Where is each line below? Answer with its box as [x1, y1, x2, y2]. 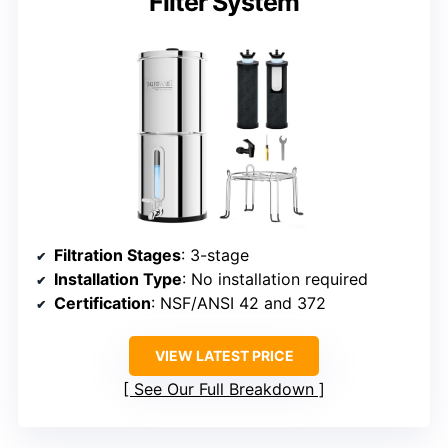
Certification [54, 293, 151, 314]
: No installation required [182, 269, 368, 290]
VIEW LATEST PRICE [154, 347, 294, 365]
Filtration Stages [54, 245, 181, 266]
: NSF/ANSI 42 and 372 [151, 293, 326, 314]
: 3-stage [181, 245, 249, 266]
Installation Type [54, 269, 182, 290]
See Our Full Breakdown [134, 379, 314, 400]
